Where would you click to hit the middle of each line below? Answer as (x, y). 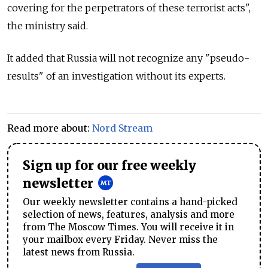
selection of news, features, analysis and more (129, 215)
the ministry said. (48, 26)
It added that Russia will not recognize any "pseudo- (128, 58)
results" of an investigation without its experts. (116, 76)
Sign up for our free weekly (109, 166)
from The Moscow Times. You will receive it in (128, 227)
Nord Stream (122, 128)
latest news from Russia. (79, 252)
